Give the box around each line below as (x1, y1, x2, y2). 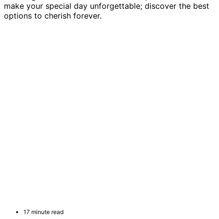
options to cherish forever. (4, 11, 102, 21)
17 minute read (23, 208, 64, 216)
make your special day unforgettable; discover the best (4, 1, 209, 11)
